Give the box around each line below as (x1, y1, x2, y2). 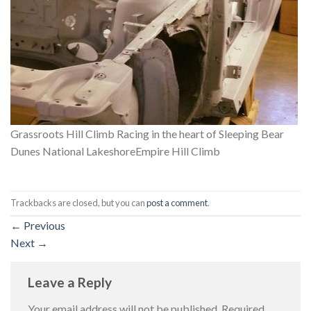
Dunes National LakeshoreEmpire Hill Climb (10, 144, 220, 158)
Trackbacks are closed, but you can (10, 197, 146, 209)
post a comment (146, 197, 208, 209)
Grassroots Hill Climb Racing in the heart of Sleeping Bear (10, 127, 284, 141)
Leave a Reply (28, 274, 115, 291)
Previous (22, 219, 65, 233)
